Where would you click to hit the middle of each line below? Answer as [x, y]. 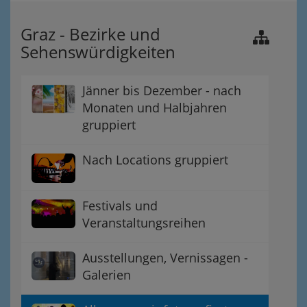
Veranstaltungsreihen [144, 222]
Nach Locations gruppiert [155, 160]
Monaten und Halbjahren [155, 108]
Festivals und [120, 205]
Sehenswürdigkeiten [98, 52]
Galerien [107, 274]
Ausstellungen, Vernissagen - [165, 257]
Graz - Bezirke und [90, 34]
